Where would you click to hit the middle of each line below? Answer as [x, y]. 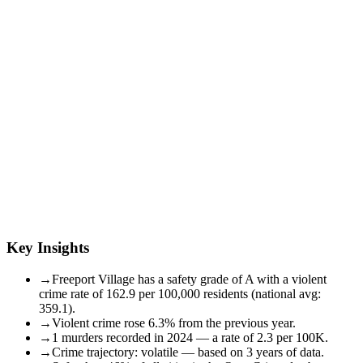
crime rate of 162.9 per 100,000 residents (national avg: [180, 293]
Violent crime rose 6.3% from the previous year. [174, 322]
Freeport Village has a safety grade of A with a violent [189, 279]
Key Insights [48, 247]
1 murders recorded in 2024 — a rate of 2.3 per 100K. [190, 337]
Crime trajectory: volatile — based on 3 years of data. [188, 352]
